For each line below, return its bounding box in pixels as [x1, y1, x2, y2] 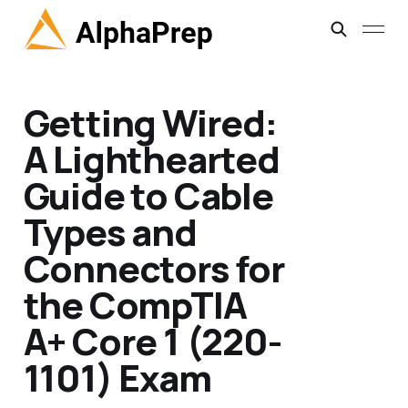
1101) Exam [23, 352, 211, 403]
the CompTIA [23, 280, 247, 331]
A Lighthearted [23, 134, 280, 185]
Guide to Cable [23, 170, 273, 221]
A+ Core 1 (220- [23, 316, 281, 367]
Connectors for [23, 243, 285, 294]
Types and [23, 207, 197, 258]
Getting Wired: [23, 97, 277, 148]
